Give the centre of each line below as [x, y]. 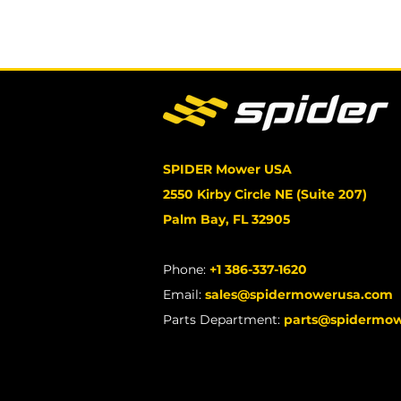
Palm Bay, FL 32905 [226, 219]
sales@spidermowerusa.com [299, 294]
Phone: [186, 269]
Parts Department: [223, 320]
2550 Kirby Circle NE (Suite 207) [265, 194]
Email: [184, 294]
